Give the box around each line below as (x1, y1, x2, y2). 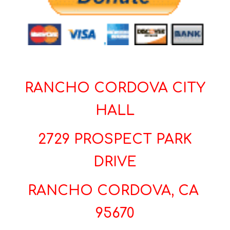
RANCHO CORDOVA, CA (27, 183, 203, 198)
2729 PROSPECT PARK (38, 132, 192, 147)
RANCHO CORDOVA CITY (25, 81, 205, 95)
